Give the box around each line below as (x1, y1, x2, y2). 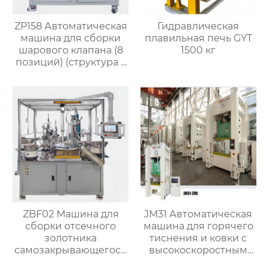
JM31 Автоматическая (144, 208, 253, 220)
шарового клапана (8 (18, 44, 123, 56)
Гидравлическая (157, 20, 240, 32)
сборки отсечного (25, 220, 116, 232)
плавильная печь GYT (144, 32, 252, 44)
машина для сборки (20, 32, 121, 44)
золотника (44, 232, 97, 244)
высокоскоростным (149, 244, 248, 256)
